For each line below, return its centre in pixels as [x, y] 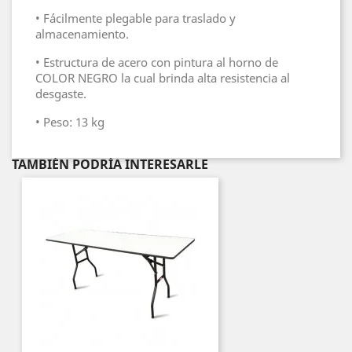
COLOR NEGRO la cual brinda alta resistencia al [163, 78]
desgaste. [61, 93]
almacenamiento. [82, 34]
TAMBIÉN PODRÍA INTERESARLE [110, 164]
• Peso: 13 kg [70, 122]
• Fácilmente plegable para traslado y [136, 18]
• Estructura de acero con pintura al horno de [157, 62]
